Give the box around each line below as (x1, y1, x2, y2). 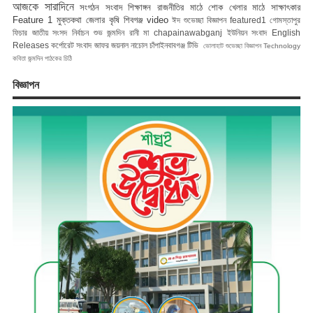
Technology (263, 41, 301, 50)
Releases (13, 40, 49, 50)
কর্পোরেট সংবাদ (51, 40, 92, 50)
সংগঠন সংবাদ (80, 1, 122, 13)
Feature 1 (13, 14, 52, 25)
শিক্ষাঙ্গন (128, 1, 152, 13)
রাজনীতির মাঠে (157, 1, 203, 13)
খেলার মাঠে (228, 1, 265, 13)
